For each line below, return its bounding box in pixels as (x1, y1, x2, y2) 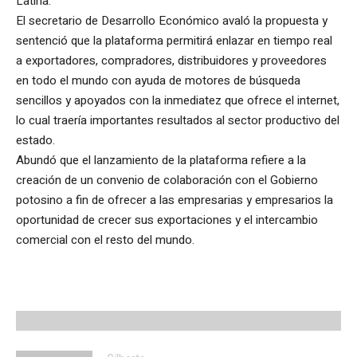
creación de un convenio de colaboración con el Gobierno (16, 171, 318, 189)
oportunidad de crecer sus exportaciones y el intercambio (16, 210, 318, 229)
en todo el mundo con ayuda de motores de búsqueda (16, 71, 300, 89)
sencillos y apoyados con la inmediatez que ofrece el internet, (16, 91, 339, 109)
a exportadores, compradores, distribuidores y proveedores (16, 51, 327, 69)
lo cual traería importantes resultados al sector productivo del (16, 111, 339, 129)
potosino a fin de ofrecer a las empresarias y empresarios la (16, 190, 333, 209)
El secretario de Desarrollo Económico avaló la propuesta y (16, 11, 328, 29)
